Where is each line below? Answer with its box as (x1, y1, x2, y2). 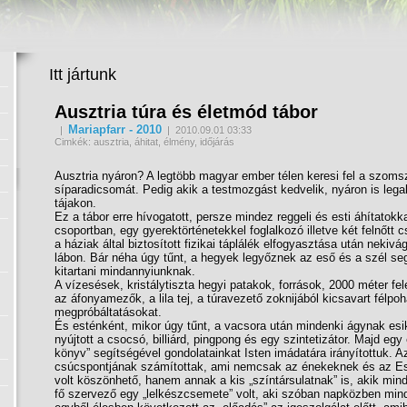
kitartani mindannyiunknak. (55, 264, 195, 278)
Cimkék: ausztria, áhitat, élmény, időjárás (55, 136, 234, 147)
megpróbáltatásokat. (55, 305, 162, 319)
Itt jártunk (49, 65, 116, 84)
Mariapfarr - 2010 (68, 123, 162, 136)
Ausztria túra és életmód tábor (55, 102, 318, 122)
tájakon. (55, 196, 96, 210)
